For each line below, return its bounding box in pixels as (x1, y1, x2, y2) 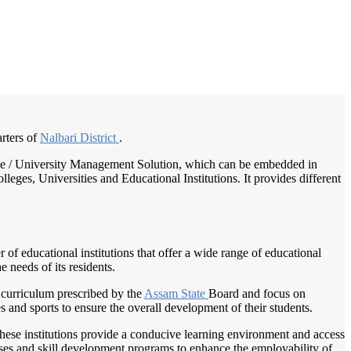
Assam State (144, 287, 208, 301)
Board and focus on (208, 287, 306, 301)
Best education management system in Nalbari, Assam (141, 27, 341, 38)
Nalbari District (40, 130, 119, 144)
